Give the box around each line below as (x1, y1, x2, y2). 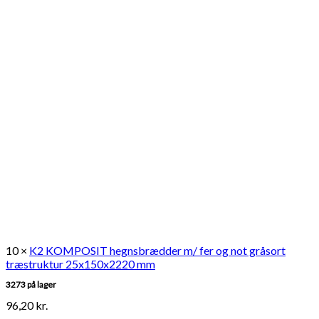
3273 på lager (6, 278, 56, 290)
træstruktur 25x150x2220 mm (6, 256, 155, 271)
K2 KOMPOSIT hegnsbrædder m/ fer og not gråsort (29, 243, 286, 257)
